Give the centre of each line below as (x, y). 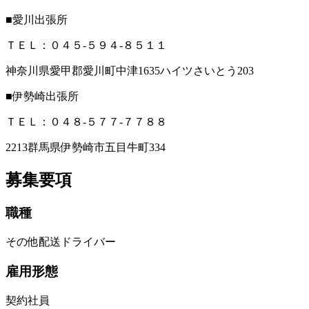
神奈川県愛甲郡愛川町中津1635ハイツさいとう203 (130, 70)
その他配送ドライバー (61, 242)
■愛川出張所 (37, 19)
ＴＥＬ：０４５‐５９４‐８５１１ (86, 45)
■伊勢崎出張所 (42, 96)
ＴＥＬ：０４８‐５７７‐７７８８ (86, 121)
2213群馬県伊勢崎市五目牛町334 (86, 147)
